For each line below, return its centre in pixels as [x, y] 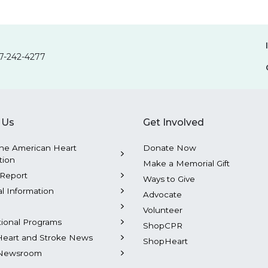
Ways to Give [169, 179]
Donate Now [170, 148]
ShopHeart [165, 241]
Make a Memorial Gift [186, 164]
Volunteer [163, 210]
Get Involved [173, 123]
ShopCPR [163, 226]
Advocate [162, 195]
